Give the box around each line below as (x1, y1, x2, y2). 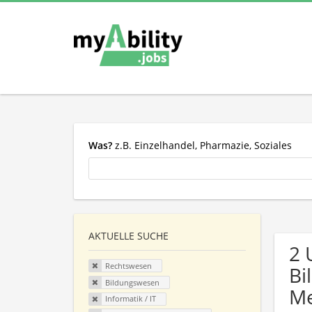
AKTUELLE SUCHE (88, 229, 169, 243)
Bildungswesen (104, 276, 159, 288)
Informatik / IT (104, 293, 156, 304)
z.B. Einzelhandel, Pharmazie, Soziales (112, 138, 292, 152)
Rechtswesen (104, 260, 152, 272)
